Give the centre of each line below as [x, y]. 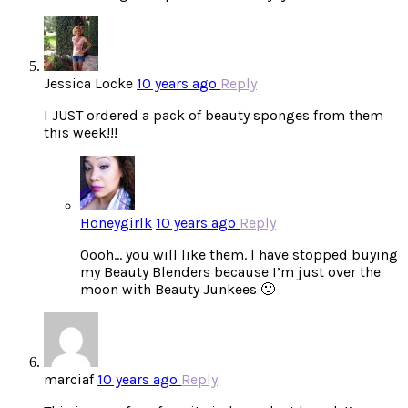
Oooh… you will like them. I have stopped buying [239, 255]
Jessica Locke [88, 84]
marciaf [69, 380]
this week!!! [81, 133]
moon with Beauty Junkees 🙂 [178, 290]
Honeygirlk [116, 223]
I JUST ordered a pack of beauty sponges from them [214, 116]
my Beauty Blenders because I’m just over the [230, 272]
